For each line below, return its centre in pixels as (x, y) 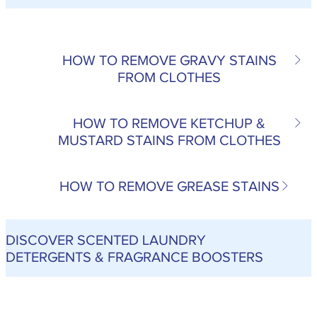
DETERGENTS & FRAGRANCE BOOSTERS (134, 257)
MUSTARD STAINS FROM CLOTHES (169, 140)
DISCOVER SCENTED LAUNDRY (106, 240)
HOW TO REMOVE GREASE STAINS (169, 186)
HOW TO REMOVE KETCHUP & (169, 123)
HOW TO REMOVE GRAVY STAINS (169, 60)
